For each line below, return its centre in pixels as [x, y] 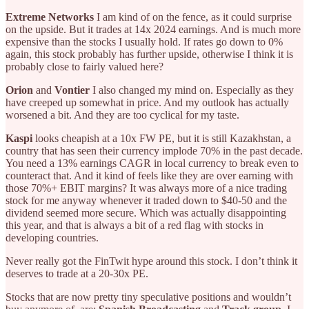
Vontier [72, 90]
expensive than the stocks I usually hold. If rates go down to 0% [144, 41]
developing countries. [53, 237]
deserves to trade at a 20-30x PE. [78, 273]
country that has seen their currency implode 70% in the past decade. [154, 150]
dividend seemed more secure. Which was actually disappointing [146, 212]
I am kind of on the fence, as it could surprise [193, 17]
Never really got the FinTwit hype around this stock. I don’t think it [151, 261]
